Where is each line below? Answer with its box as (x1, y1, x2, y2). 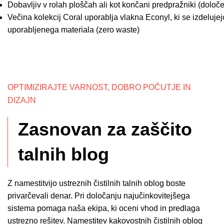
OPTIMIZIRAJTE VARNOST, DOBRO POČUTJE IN (7, 83, 191, 91)
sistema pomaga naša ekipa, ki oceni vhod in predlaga (7, 204, 200, 212)
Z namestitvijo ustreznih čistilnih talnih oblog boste (7, 179, 185, 187)
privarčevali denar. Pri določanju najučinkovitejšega (7, 191, 190, 200)
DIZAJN (7, 96, 36, 104)
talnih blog (18, 144, 109, 164)
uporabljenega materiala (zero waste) (7, 25, 139, 34)
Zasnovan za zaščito (18, 119, 192, 139)
